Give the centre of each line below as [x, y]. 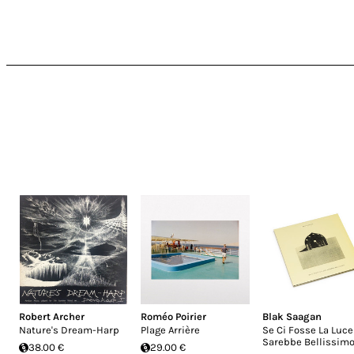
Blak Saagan [292, 316]
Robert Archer [52, 316]
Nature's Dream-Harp [69, 330]
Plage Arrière [170, 330]
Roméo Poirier [173, 316]
